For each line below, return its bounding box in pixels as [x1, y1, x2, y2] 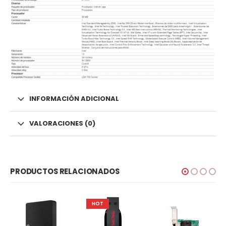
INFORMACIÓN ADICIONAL [29, 94, 119, 104]
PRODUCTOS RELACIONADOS [10, 165, 120, 177]
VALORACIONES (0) [29, 119, 95, 129]
